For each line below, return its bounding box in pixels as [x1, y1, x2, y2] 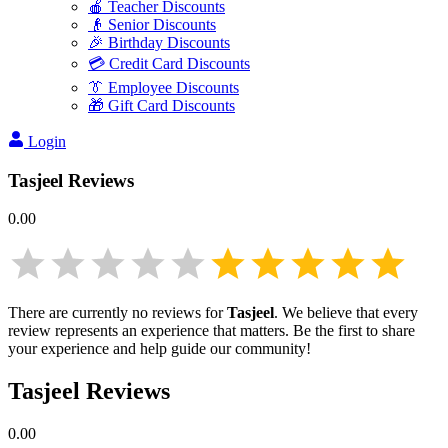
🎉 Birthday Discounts [88, 34, 230, 51]
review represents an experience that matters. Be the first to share [8, 322, 415, 340]
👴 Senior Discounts [88, 16, 216, 33]
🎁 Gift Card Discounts [88, 97, 235, 114]
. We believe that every [274, 304, 418, 322]
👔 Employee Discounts [88, 79, 239, 96]
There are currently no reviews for [8, 304, 227, 322]
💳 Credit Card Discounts [88, 55, 250, 72]
